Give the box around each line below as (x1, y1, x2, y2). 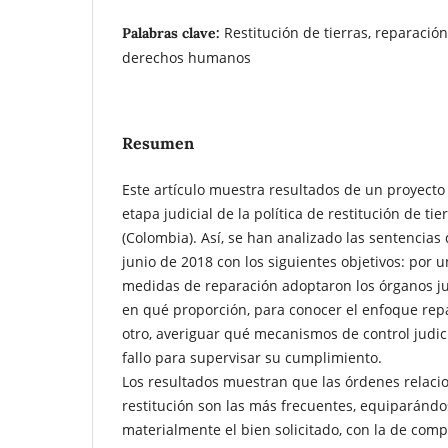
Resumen (122, 132, 194, 153)
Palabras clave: (122, 23, 224, 42)
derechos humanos (122, 47, 251, 67)
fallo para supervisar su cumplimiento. (122, 347, 382, 367)
